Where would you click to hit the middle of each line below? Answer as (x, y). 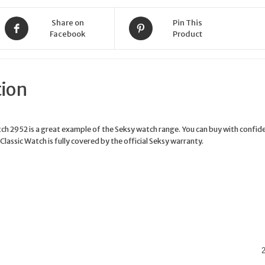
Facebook (68, 34)
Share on (67, 22)
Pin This (187, 22)
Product (187, 34)
